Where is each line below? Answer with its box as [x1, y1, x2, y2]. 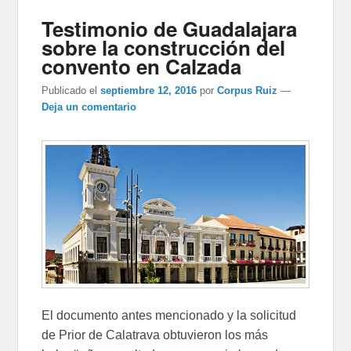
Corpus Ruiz [217, 85, 278, 97]
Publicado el [42, 85, 98, 97]
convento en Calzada [42, 52, 242, 81]
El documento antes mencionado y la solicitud [42, 309, 297, 323]
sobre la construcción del [42, 33, 286, 63]
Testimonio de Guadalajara [42, 14, 298, 44]
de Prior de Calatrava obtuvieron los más [42, 328, 269, 342]
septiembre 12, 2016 [100, 85, 197, 97]
